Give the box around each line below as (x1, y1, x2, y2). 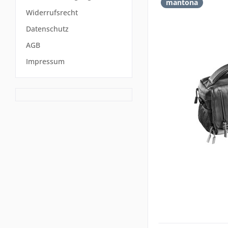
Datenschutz (26, 24, 69, 34)
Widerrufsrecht (26, 8, 78, 18)
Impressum (26, 56, 65, 67)
